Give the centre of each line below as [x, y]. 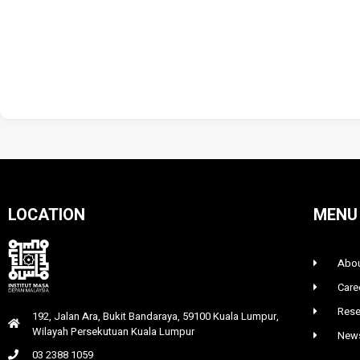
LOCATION [47, 215]
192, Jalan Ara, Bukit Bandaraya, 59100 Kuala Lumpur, [156, 316]
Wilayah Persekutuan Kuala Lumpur [114, 331]
